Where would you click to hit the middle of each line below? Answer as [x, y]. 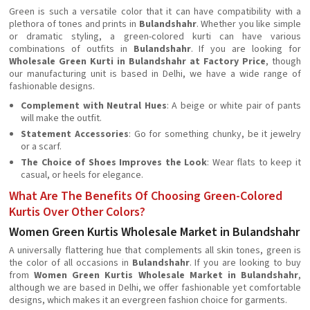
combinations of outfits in [71, 49]
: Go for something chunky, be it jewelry [215, 134]
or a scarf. [41, 147]
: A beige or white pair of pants [234, 106]
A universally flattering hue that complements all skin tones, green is [155, 250]
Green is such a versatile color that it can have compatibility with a [155, 12]
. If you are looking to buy [245, 263]
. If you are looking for [246, 49]
